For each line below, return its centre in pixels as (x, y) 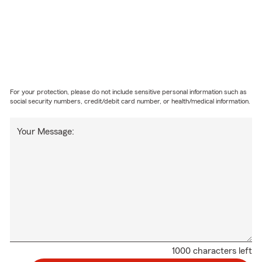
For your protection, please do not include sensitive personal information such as (129, 92)
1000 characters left (212, 251)
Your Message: (46, 131)
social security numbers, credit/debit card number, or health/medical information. (130, 101)
